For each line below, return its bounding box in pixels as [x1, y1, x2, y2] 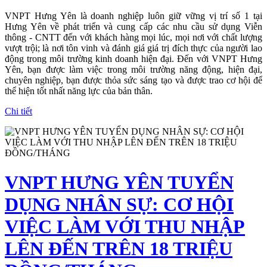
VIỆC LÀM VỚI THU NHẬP [5, 215, 245, 237]
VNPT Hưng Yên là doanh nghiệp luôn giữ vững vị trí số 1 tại [5, 11, 262, 21]
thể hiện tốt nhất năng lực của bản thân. [5, 86, 153, 97]
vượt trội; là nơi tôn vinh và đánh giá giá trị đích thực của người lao [5, 43, 262, 54]
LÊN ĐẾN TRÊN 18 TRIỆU [5, 237, 232, 259]
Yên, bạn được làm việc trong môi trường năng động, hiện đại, [5, 64, 262, 75]
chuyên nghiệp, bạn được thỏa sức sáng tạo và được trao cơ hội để [5, 75, 262, 86]
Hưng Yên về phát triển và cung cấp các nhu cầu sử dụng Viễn [5, 21, 262, 32]
